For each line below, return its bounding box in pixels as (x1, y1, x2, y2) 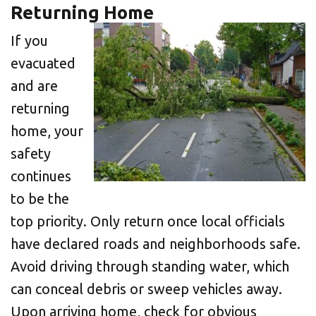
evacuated (11, 55, 75, 71)
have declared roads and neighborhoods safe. (11, 236, 300, 252)
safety (11, 145, 51, 162)
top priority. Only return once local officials (11, 213, 285, 229)
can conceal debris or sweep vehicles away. (11, 281, 282, 297)
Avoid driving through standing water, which (11, 258, 289, 274)
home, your (11, 123, 83, 139)
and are (11, 78, 58, 94)
